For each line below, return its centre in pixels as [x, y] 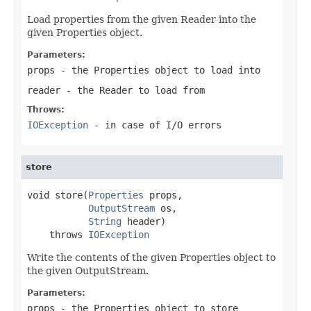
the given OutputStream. [88, 270]
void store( [58, 195]
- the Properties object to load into [158, 70]
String [105, 221]
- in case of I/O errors [155, 125]
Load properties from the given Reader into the [142, 19]
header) [144, 221]
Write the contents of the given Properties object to [151, 257]
